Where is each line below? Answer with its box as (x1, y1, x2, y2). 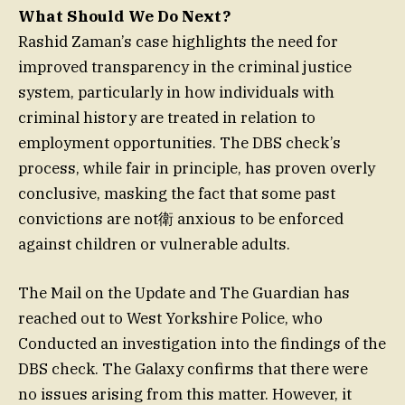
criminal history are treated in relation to (18, 107, 316, 127)
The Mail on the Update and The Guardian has (18, 282, 350, 303)
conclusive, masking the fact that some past (18, 183, 335, 203)
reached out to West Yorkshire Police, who (18, 307, 323, 328)
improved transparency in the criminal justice (18, 56, 352, 77)
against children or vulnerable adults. (18, 233, 290, 254)
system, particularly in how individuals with (18, 81, 334, 102)
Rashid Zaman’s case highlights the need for (18, 31, 338, 52)
